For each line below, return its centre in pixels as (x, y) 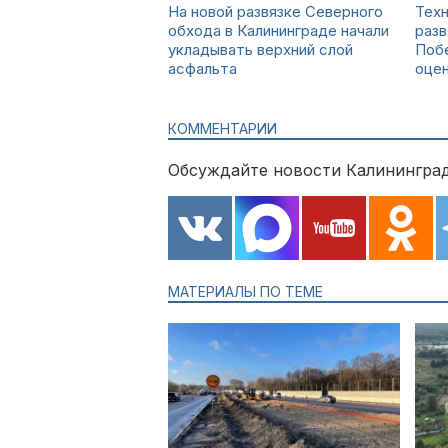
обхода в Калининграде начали (278, 30)
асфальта (202, 68)
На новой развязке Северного (275, 11)
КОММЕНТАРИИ (222, 128)
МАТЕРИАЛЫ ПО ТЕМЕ (245, 291)
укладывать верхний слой (260, 49)
